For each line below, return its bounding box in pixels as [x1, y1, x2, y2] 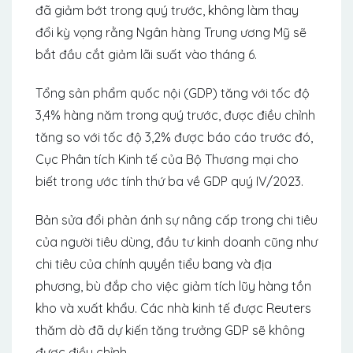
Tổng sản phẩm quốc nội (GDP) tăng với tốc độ [35, 84, 310, 101]
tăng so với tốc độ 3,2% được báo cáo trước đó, [35, 128, 313, 145]
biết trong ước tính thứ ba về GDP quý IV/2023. [35, 173, 303, 189]
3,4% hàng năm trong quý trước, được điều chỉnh [35, 106, 315, 123]
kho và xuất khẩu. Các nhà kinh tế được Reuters [35, 299, 311, 316]
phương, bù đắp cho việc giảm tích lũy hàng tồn [35, 277, 311, 294]
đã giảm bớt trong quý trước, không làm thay [35, 2, 299, 18]
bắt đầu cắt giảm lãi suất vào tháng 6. [35, 46, 257, 62]
